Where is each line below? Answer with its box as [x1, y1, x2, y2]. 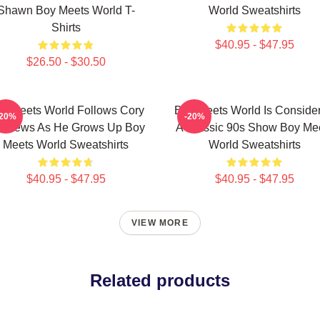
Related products [90, 271, 230, 290]
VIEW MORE [131, 218, 189, 228]
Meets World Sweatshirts [3, 139, 129, 151]
